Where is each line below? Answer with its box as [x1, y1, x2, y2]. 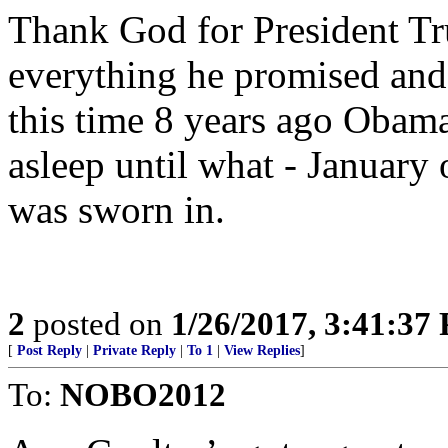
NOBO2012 [60, 376, 226, 413]
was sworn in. [8, 188, 225, 231]
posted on [25, 305, 171, 342]
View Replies [224, 343, 300, 358]
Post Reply [17, 343, 82, 358]
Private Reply [93, 343, 176, 358]
